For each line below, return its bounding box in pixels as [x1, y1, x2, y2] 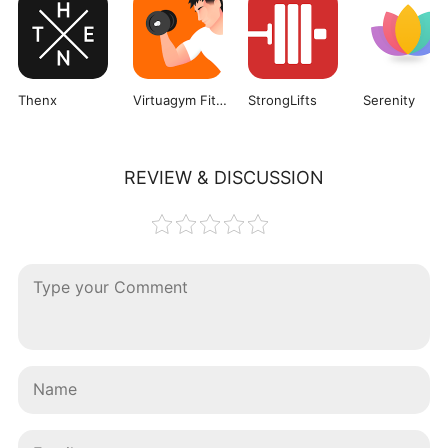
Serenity [362, 91, 415, 108]
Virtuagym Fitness [215, 91, 227, 108]
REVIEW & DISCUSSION [124, 166, 324, 188]
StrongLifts [247, 91, 317, 108]
